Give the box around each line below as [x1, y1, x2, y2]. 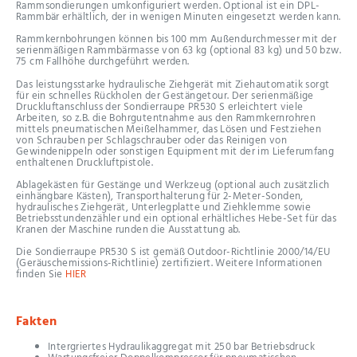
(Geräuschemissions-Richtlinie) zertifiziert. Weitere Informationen [16, 255, 323, 273]
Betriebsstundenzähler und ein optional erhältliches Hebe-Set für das [16, 210, 337, 228]
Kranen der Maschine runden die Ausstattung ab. [16, 222, 241, 239]
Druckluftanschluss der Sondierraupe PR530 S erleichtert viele [16, 98, 304, 116]
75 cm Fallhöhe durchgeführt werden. [16, 53, 190, 71]
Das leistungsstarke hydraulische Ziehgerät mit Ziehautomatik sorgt [16, 76, 330, 93]
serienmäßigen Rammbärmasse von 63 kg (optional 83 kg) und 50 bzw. [16, 42, 341, 60]
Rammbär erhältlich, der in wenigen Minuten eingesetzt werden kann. [16, 8, 341, 25]
